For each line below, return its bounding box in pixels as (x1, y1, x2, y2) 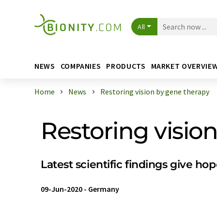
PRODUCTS (106, 61, 146, 71)
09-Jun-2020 (41, 184, 82, 194)
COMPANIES (60, 61, 101, 71)
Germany (88, 184, 119, 194)
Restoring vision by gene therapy (100, 87, 209, 96)
